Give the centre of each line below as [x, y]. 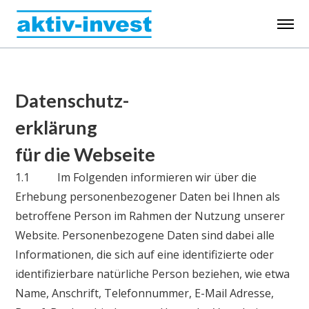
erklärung [57, 127]
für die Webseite [86, 154]
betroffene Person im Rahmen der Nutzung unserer [150, 216]
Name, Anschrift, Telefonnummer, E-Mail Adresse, [145, 293]
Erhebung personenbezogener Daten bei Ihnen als [148, 196]
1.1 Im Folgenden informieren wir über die [136, 177]
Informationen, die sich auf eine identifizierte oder [145, 254]
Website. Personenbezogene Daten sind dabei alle [145, 235]
